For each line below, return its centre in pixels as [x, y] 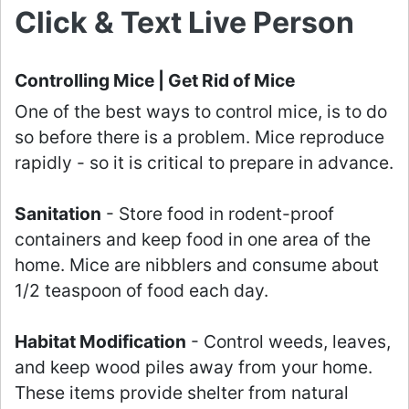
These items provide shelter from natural [182, 393]
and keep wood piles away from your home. [194, 367]
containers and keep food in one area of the [193, 240]
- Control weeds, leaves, [288, 342]
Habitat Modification [100, 342]
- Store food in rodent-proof [218, 214]
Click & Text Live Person [184, 23]
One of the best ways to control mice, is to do [201, 112]
